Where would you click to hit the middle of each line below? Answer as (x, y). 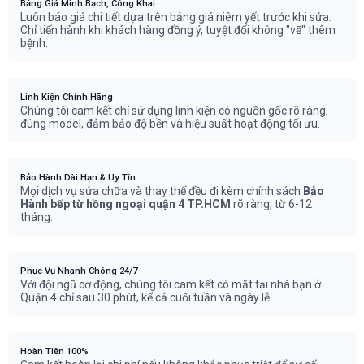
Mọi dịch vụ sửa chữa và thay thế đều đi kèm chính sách (162, 191)
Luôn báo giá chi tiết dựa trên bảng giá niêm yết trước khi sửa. (176, 17)
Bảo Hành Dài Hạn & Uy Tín (78, 178)
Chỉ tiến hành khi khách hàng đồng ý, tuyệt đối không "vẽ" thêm (178, 30)
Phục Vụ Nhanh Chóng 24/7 (79, 271)
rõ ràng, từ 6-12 (271, 204)
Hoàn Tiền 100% (54, 352)
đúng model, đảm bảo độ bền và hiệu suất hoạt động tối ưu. (170, 124)
